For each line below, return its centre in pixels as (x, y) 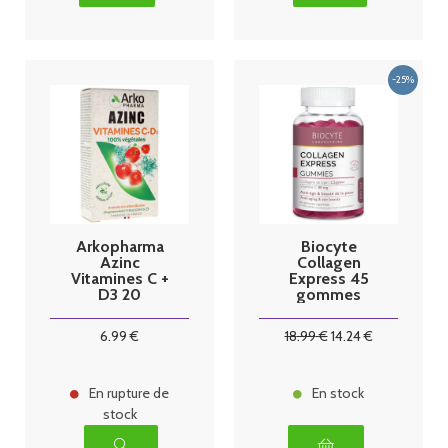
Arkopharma (119, 246)
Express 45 (328, 278)
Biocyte (328, 246)
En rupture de (129, 393)
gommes (328, 294)
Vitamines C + (119, 278)
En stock (338, 393)
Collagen (328, 262)
